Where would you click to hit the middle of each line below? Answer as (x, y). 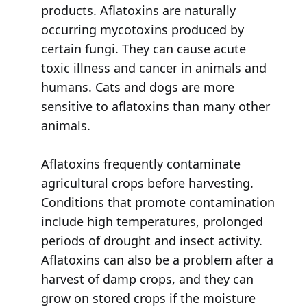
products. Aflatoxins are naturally (138, 11)
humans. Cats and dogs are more (137, 87)
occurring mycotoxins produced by (142, 30)
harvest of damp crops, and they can (147, 279)
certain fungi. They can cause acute (143, 49)
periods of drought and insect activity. (151, 241)
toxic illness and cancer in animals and (153, 68)
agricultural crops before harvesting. (147, 183)
